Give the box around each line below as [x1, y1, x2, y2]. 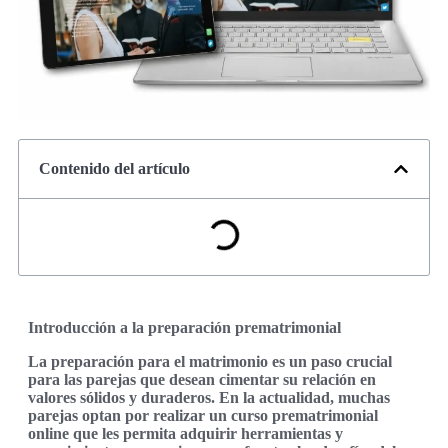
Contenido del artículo [39, 159, 190, 177]
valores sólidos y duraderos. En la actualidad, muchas [28, 388, 390, 406]
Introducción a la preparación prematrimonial [28, 318, 341, 336]
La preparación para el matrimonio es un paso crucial [28, 352, 392, 370]
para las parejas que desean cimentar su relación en [28, 370, 376, 388]
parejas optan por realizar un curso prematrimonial [28, 406, 378, 424]
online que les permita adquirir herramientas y [28, 424, 343, 442]
